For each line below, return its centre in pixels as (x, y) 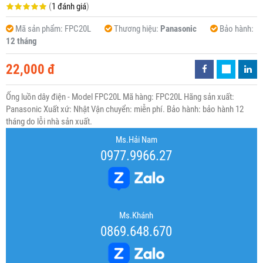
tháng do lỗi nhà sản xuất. (49, 122)
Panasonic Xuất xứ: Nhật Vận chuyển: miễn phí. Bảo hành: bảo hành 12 (125, 109)
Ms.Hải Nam (136, 140)
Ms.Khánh (136, 216)
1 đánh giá (69, 7)
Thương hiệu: (137, 29)
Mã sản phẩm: (40, 29)
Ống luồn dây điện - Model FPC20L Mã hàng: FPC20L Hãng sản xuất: (120, 97)
